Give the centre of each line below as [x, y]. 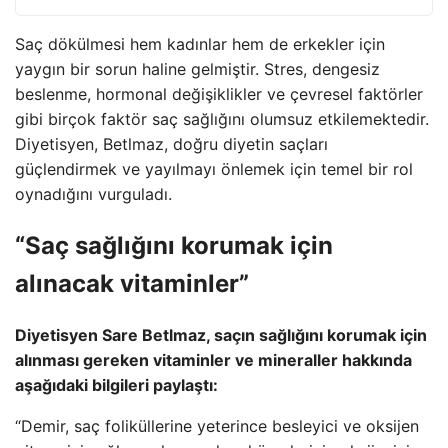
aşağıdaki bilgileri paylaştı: [116, 384]
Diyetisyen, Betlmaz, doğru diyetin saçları [171, 144]
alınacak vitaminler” [132, 283]
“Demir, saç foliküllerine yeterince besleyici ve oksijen [217, 425]
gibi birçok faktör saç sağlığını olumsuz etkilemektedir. [222, 119]
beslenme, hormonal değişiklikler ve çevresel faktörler [219, 94]
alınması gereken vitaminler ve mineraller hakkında [213, 359]
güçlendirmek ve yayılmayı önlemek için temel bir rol [214, 169]
